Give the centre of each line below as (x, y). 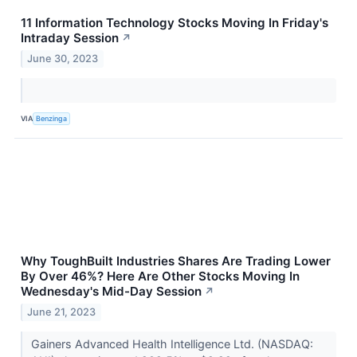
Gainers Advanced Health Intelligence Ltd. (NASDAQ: (172, 343)
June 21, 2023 (62, 312)
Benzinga (52, 119)
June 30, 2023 (63, 58)
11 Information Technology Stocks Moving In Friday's (175, 22)
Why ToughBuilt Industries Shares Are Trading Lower (176, 261)
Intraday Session (70, 37)
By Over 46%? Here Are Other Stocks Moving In (160, 276)
